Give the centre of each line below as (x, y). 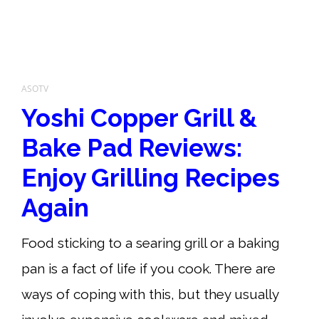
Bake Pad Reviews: (132, 148)
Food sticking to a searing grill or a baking (150, 242)
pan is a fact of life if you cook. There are (148, 268)
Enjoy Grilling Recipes (151, 178)
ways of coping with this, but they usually (150, 294)
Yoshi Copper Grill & (139, 118)
